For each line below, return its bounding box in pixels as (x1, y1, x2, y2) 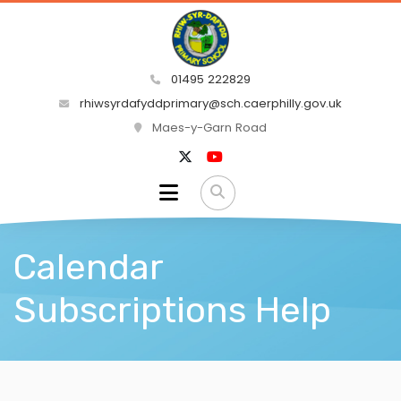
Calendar (13, 245, 163, 288)
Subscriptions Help (13, 288, 331, 331)
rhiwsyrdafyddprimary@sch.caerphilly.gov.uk (76, 95, 342, 113)
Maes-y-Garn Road (149, 119, 267, 137)
